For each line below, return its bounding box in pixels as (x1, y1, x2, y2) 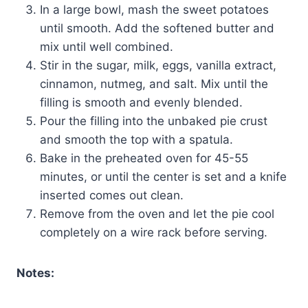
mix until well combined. (40, 39, 173, 54)
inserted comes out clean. (40, 188, 184, 202)
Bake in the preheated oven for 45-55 (40, 151, 248, 165)
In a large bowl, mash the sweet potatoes (40, 2, 269, 16)
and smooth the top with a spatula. (40, 132, 233, 146)
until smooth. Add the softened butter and (40, 21, 274, 35)
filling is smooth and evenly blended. (40, 95, 243, 109)
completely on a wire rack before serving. (40, 225, 267, 239)
